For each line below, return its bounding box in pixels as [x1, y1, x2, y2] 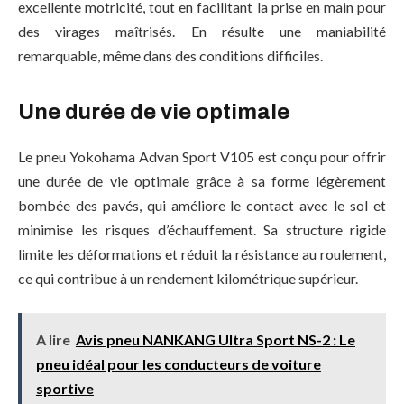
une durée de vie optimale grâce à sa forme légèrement [18, 172, 386, 190]
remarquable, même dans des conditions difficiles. [18, 47, 323, 65]
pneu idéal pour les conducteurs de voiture [35, 354, 321, 372]
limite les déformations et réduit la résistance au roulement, [18, 245, 386, 263]
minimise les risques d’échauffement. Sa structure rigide [18, 221, 386, 239]
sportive [35, 379, 94, 397]
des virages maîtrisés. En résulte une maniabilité [18, 23, 386, 41]
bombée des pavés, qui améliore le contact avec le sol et [18, 197, 386, 215]
